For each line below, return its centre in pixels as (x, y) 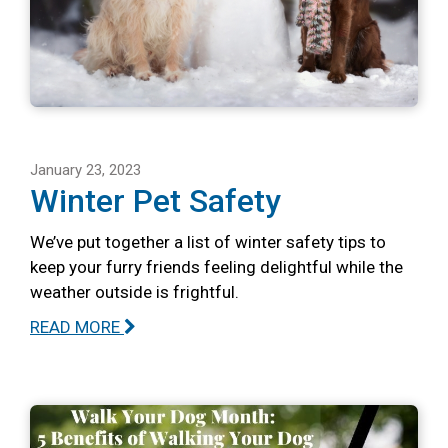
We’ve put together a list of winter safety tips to (208, 242)
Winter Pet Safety (155, 201)
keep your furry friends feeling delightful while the (216, 267)
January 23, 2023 (85, 170)
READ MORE (77, 327)
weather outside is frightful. (134, 292)
